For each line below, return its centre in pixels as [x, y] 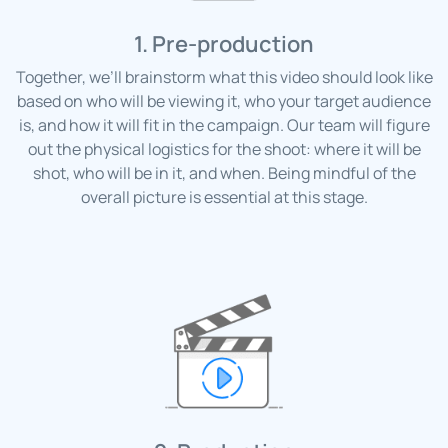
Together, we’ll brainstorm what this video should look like [224, 77]
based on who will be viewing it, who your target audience [224, 101]
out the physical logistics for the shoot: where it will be [224, 149]
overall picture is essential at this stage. [224, 197]
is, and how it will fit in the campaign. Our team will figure [224, 125]
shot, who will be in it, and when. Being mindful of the [224, 173]
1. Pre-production [224, 44]
